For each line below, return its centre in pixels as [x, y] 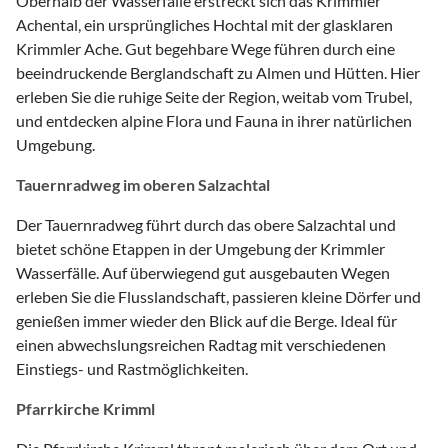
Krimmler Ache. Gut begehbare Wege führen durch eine [205, 48]
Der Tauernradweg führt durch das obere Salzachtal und [206, 224]
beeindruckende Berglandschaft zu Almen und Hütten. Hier [218, 72]
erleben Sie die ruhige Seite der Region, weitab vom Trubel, [214, 96]
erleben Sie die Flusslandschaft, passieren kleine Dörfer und [218, 296]
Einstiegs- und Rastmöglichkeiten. [132, 368]
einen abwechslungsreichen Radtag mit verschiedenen [201, 344]
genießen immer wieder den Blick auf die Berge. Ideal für [206, 320]
